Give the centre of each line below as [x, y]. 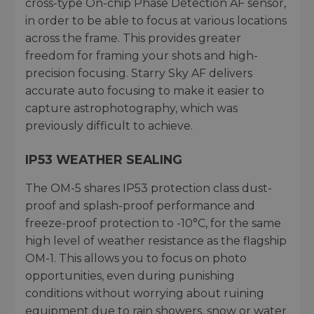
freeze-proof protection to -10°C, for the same [153, 223]
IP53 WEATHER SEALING [104, 159]
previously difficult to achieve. [109, 125]
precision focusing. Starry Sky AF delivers [139, 73]
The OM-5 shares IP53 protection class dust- [149, 188]
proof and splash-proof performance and [140, 205]
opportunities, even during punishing [130, 275]
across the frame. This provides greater [133, 38]
